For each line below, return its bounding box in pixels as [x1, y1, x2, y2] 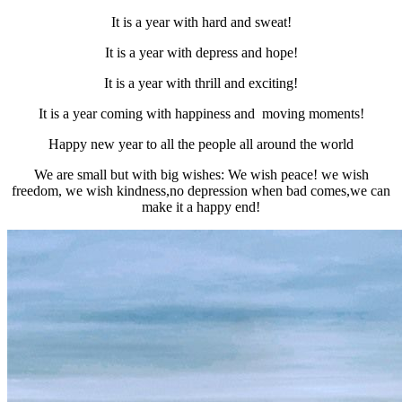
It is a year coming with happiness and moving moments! [38, 105, 364, 121]
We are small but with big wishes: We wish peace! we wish [33, 166, 369, 182]
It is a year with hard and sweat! [110, 13, 292, 30]
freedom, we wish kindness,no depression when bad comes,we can [12, 182, 390, 198]
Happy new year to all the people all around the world [48, 135, 354, 152]
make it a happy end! [142, 198, 260, 214]
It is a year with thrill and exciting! [104, 74, 298, 91]
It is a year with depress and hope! [104, 44, 298, 60]
